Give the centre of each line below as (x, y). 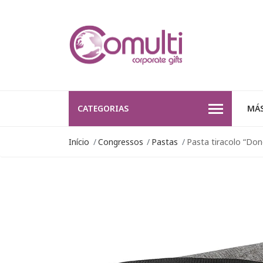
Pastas (165, 142)
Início (79, 142)
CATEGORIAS (103, 109)
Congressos (120, 142)
